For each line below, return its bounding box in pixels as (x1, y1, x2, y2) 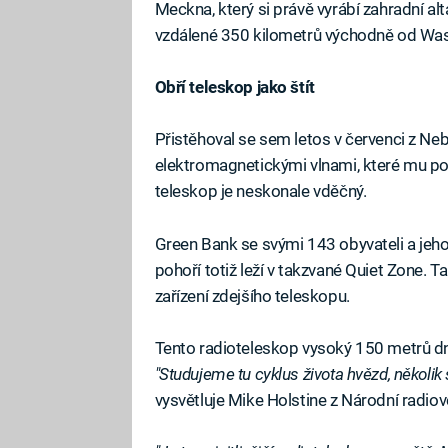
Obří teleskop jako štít (154, 77, 315, 97)
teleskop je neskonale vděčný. (154, 181, 367, 202)
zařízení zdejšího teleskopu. (154, 285, 350, 306)
